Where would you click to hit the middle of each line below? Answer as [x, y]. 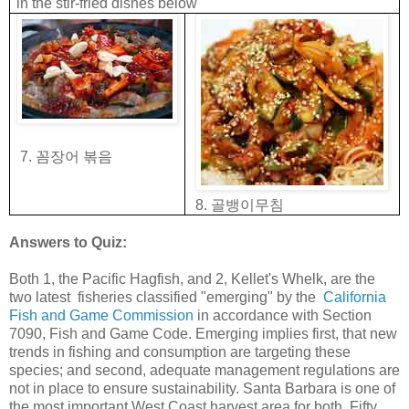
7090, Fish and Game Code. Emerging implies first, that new [203, 333]
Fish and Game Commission [101, 315]
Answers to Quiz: [68, 242]
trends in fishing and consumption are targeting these [180, 351]
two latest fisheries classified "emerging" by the [166, 297]
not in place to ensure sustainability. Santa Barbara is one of [202, 388]
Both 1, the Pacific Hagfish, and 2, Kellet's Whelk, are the [192, 278]
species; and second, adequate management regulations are [204, 370]
